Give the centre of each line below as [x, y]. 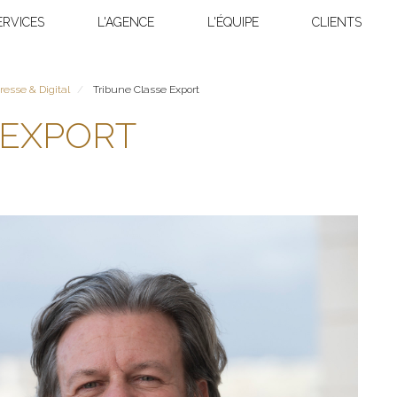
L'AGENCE [126, 22]
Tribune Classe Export [145, 90]
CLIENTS [337, 22]
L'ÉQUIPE [233, 22]
